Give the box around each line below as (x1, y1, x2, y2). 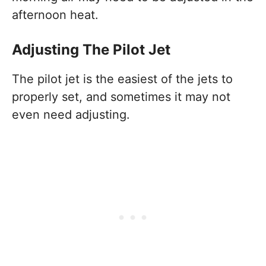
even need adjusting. (12, 107, 137, 122)
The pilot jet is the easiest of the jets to (12, 71, 233, 86)
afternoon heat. (12, 7, 99, 22)
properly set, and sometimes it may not (12, 89, 230, 104)
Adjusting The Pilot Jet (12, 40, 170, 58)
